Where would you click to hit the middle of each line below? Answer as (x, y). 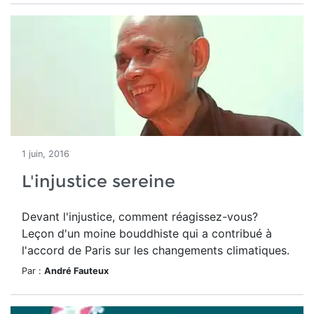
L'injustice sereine (98, 181)
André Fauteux (76, 271)
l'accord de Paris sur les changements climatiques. (156, 250)
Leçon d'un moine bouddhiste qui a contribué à (147, 233)
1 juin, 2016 (46, 154)
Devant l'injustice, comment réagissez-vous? (140, 217)
